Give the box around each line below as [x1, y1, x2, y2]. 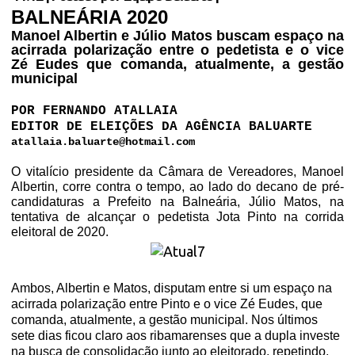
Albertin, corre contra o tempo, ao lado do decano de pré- [11, 180, 344, 193]
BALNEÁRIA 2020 [11, 6, 169, 28]
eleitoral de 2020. [11, 225, 109, 239]
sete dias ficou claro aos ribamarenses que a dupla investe [11, 329, 341, 342]
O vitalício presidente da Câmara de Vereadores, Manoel [11, 165, 344, 178]
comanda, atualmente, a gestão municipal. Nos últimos [11, 313, 319, 326]
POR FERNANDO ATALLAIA [11, 104, 178, 118]
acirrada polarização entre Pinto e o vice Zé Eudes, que [11, 297, 323, 311]
